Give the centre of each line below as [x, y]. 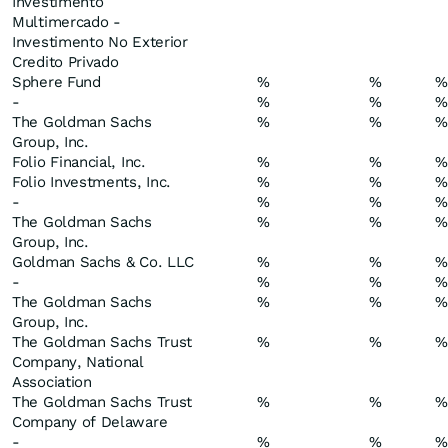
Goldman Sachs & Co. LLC [103, 262]
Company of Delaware [90, 422]
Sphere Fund [56, 82]
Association [52, 382]
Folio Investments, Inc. [92, 182]
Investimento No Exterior [100, 42]
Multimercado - [66, 22]
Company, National [78, 362]
